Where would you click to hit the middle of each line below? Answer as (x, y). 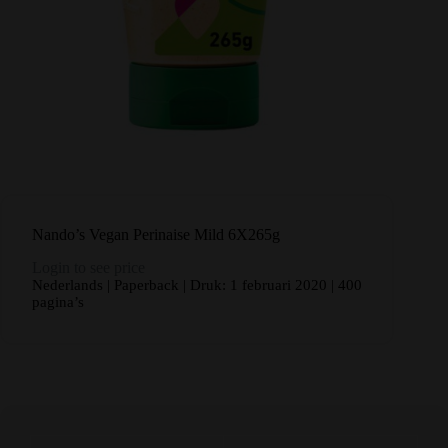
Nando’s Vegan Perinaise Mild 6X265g (156, 235)
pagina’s (58, 302)
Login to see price (88, 268)
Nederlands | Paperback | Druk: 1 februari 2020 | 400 (197, 285)
